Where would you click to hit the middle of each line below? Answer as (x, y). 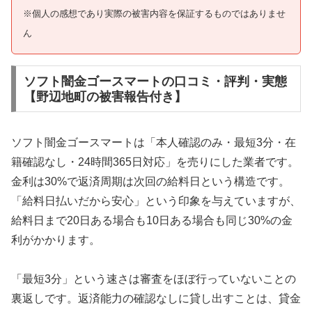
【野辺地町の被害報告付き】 (105, 96)
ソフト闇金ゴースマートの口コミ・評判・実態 (155, 81)
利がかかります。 (56, 240)
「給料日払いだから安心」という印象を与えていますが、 (156, 201)
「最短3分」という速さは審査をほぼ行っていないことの (154, 279)
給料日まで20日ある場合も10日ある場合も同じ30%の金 (152, 220)
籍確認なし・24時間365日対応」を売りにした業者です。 (155, 162)
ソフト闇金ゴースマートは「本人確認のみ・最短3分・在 (154, 142)
